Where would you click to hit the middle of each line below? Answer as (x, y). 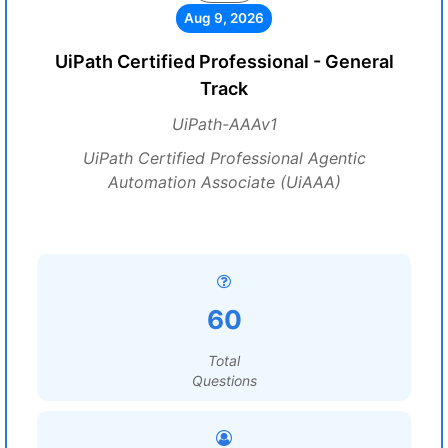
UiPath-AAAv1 (224, 124)
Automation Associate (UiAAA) (224, 182)
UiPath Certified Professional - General (224, 61)
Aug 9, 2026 (224, 18)
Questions (224, 380)
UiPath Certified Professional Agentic (224, 158)
